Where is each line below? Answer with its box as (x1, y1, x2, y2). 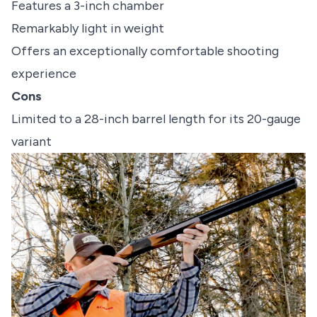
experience (11, 65, 76, 81)
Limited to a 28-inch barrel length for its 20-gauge (11, 110, 301, 127)
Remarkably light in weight (11, 20, 164, 36)
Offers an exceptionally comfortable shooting (11, 42, 279, 59)
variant (11, 133, 52, 149)
